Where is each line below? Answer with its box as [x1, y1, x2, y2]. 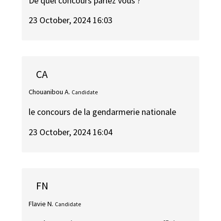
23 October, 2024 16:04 [29, 126, 113, 138]
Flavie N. [29, 199, 54, 208]
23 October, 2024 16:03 [29, 14, 113, 26]
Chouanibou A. [29, 87, 71, 96]
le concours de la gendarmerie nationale [29, 106, 177, 118]
